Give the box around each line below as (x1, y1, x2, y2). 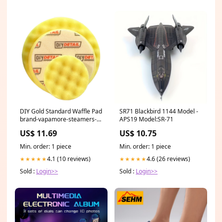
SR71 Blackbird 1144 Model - (119, 107, 198, 116)
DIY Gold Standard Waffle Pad (20, 107, 102, 116)
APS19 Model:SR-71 (119, 115, 173, 124)
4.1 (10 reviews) (47, 155, 91, 164)
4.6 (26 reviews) (147, 155, 190, 164)
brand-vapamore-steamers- (20, 115, 97, 124)
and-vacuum (20, 123, 54, 132)
